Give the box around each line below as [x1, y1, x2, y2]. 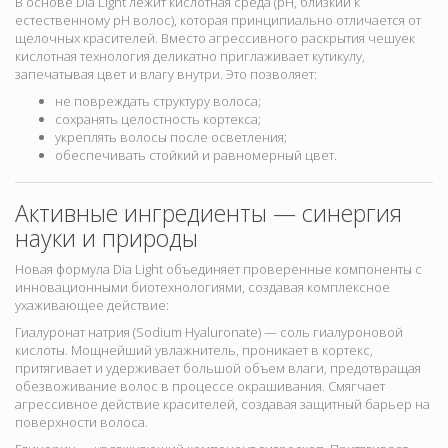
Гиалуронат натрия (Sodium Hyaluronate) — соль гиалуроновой [15, 323, 403, 342]
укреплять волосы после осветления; [55, 128, 287, 147]
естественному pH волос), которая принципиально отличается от [15, 11, 421, 30]
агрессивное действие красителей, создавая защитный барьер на [15, 395, 430, 414]
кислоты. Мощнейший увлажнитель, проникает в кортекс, [15, 341, 373, 360]
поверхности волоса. [15, 413, 148, 432]
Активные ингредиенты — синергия [15, 197, 402, 230]
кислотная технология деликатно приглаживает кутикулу [15, 47, 362, 66]
